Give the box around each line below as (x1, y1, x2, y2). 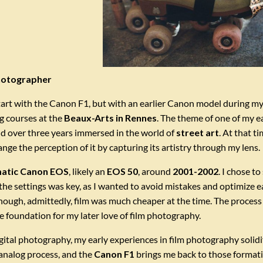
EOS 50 (106, 165, 138, 177)
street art (176, 126, 219, 138)
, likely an (68, 165, 107, 177)
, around (137, 165, 173, 177)
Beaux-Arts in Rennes (63, 112, 157, 123)
